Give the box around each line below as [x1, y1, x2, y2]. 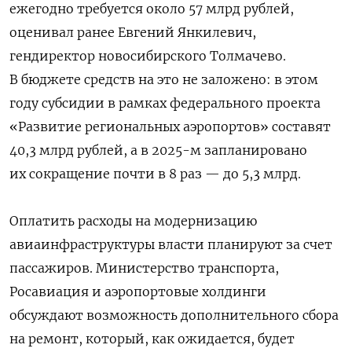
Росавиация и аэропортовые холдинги [9, 283, 266, 299]
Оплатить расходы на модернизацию [9, 212, 257, 229]
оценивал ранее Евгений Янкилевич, [9, 24, 256, 40]
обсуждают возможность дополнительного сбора [9, 306, 339, 323]
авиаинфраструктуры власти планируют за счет [9, 236, 332, 252]
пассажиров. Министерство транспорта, [9, 259, 279, 276]
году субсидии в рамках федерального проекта [9, 94, 324, 111]
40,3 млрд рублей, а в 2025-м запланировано [9, 141, 307, 158]
